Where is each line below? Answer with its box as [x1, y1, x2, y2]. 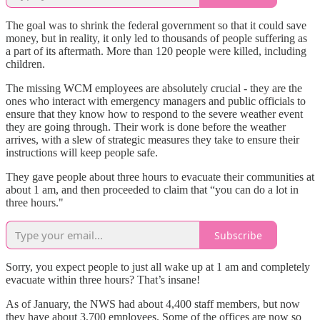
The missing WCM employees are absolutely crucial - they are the [6, 82, 302, 95]
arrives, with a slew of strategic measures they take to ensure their [6, 134, 299, 146]
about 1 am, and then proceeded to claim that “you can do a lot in [6, 184, 299, 196]
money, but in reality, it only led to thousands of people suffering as [6, 32, 307, 45]
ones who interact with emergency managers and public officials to [6, 95, 306, 108]
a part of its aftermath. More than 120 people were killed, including [6, 45, 306, 58]
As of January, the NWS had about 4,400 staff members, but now [6, 298, 300, 311]
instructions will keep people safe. [6, 146, 158, 159]
